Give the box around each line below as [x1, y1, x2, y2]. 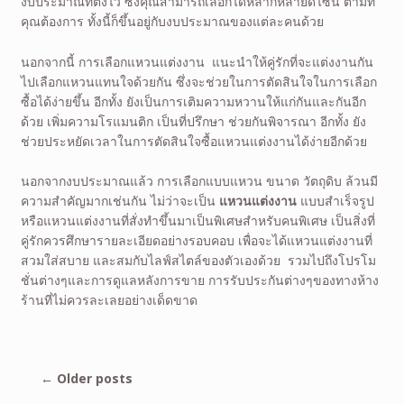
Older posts [53, 370, 133, 388]
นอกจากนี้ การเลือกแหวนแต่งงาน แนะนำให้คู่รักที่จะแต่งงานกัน [20, 52, 373, 70]
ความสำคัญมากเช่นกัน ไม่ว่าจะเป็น [20, 192, 219, 210]
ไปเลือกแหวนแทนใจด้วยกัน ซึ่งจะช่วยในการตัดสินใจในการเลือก [20, 72, 377, 90]
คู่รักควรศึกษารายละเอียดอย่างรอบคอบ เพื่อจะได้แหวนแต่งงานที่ [20, 232, 372, 250]
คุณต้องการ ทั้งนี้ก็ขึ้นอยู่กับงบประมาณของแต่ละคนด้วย [20, 13, 324, 31]
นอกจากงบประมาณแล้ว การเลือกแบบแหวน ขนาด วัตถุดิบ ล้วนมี [20, 172, 378, 190]
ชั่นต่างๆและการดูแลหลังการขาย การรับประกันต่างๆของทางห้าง [20, 271, 379, 289]
